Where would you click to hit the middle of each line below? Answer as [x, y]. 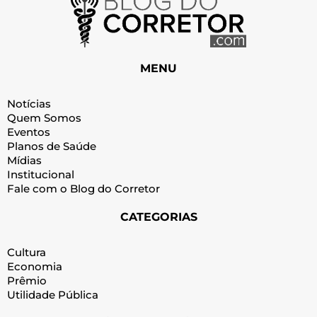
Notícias [29, 103]
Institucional [41, 174]
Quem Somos [44, 117]
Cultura [27, 252]
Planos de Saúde [52, 146]
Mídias [24, 160]
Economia [35, 266]
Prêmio [27, 280]
